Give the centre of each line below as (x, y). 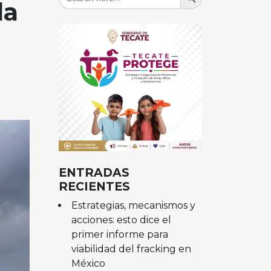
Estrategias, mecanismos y (133, 205)
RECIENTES (94, 186)
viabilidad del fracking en (131, 249)
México (88, 263)
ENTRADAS (94, 172)
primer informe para (119, 234)
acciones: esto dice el (121, 220)
